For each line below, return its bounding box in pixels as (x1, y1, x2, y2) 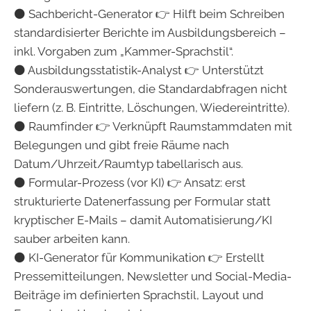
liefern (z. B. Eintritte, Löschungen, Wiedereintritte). (14, 100, 289, 115)
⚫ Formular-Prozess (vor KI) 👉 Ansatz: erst (14, 175, 246, 190)
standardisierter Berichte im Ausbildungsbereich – (14, 25, 286, 40)
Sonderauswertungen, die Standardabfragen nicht (14, 81, 287, 96)
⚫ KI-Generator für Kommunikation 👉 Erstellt (14, 250, 264, 264)
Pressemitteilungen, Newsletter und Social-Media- (14, 269, 292, 283)
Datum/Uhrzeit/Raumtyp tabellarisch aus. (14, 156, 243, 171)
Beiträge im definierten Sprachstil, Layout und (14, 287, 264, 302)
